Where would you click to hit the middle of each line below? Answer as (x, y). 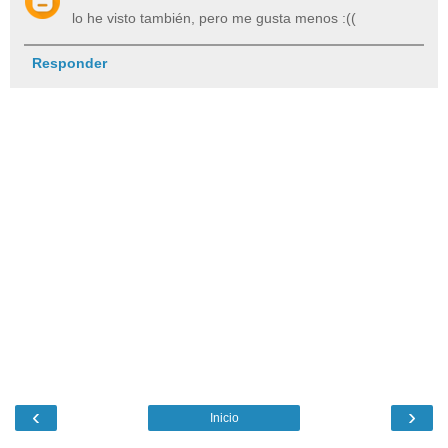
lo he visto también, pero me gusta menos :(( (214, 18)
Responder (69, 63)
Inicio (224, 418)
